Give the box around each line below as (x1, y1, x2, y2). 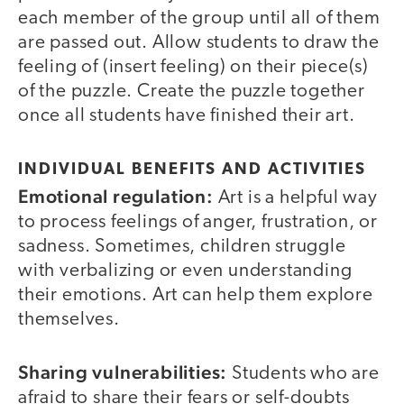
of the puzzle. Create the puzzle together (18, 82, 365, 102)
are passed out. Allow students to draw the (18, 33, 380, 53)
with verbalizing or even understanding (18, 261, 353, 280)
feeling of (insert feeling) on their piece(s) (18, 58, 369, 78)
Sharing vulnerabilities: (18, 361, 228, 384)
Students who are (227, 364, 380, 384)
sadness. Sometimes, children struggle (18, 236, 346, 256)
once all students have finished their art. (18, 106, 355, 126)
